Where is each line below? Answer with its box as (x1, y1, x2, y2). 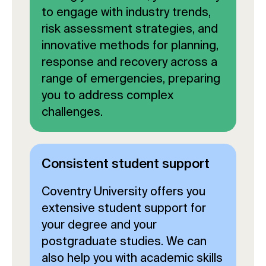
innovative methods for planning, (42, 38, 218, 52)
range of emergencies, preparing (42, 71, 220, 85)
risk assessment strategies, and (42, 21, 218, 36)
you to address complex (42, 88, 173, 102)
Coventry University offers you (42, 184, 205, 198)
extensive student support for (42, 201, 206, 215)
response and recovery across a (42, 55, 217, 69)
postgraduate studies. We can (42, 234, 207, 248)
